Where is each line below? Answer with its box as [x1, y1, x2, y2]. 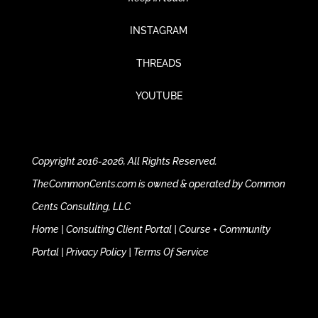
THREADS [136, 57, 182, 69]
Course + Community [178, 223, 270, 235]
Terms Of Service [133, 246, 209, 258]
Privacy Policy [65, 246, 126, 258]
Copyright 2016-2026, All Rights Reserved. [31, 155, 217, 167]
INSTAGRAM [130, 24, 188, 36]
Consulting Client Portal [65, 223, 172, 235]
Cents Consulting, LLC [31, 200, 131, 212]
